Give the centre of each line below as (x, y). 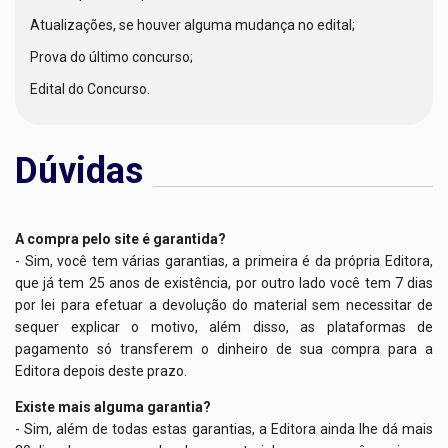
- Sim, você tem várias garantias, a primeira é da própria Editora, (224, 261)
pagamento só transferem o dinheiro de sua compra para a (224, 349)
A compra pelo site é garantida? (120, 239)
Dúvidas (79, 171)
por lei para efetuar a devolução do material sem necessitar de (224, 305)
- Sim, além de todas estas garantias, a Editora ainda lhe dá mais (224, 429)
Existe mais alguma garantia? (113, 407)
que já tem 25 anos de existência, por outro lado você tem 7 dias (224, 283)
